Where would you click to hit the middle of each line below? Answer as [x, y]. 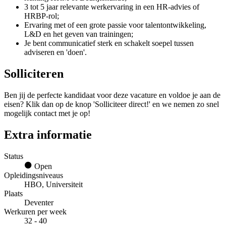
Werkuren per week [35, 212]
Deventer [39, 203]
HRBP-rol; [42, 16]
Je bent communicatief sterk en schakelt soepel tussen [109, 43]
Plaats [13, 194]
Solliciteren [34, 74]
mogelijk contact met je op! [47, 114]
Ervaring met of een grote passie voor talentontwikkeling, [115, 25]
